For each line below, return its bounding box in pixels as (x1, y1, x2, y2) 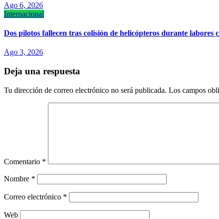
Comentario (4, 157, 42, 166)
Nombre (4, 174, 31, 183)
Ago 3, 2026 (4, 48, 43, 57)
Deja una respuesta (4, 66, 80, 76)
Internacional (4, 9, 44, 18)
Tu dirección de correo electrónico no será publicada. (4, 86, 167, 94)
